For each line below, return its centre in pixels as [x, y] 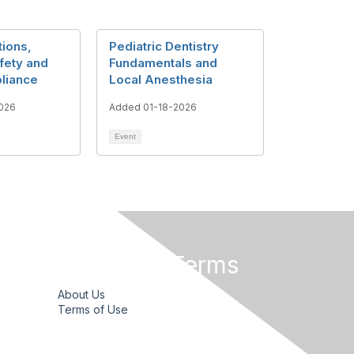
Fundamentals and [163, 63]
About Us [81, 294]
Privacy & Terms [148, 265]
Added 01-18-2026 [153, 107]
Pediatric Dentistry [164, 46]
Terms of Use [92, 309]
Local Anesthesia [161, 79]
